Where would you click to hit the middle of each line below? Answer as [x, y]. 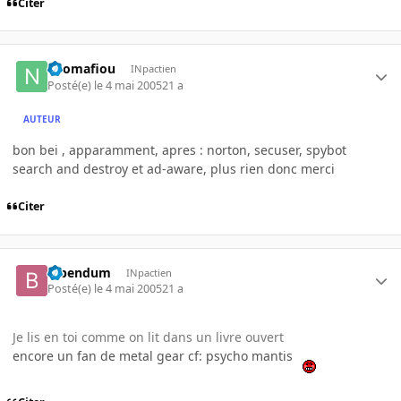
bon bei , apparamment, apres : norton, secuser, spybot [179, 149]
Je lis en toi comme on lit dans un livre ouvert [148, 337]
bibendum [80, 272]
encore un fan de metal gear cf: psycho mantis [154, 356]
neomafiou [82, 69]
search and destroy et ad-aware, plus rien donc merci [174, 168]
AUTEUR [43, 119]
